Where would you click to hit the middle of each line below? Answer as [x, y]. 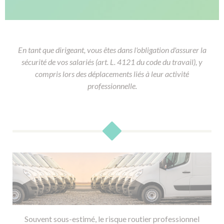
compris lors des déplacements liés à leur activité [112, 74]
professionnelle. [112, 86]
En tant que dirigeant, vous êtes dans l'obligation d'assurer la [112, 50]
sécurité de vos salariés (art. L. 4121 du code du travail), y [112, 62]
